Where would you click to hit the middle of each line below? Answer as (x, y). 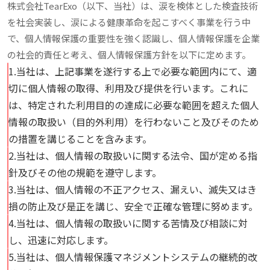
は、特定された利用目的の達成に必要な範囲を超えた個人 (134, 105)
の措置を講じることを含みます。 (80, 139)
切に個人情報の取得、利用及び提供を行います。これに (128, 88)
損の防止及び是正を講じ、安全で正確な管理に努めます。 (133, 206)
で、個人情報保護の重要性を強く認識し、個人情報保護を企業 (133, 38)
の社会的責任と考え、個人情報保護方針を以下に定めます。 (129, 55)
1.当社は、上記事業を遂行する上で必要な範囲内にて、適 (133, 71)
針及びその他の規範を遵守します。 (85, 172)
